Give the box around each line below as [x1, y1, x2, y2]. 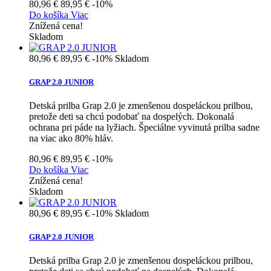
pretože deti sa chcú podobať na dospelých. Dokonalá [29, 111, 234, 122]
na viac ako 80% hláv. [29, 133, 113, 144]
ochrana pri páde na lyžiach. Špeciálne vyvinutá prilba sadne [29, 122, 260, 133]
